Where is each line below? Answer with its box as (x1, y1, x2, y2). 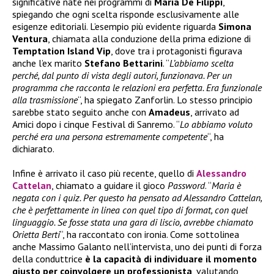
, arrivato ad (190, 106, 239, 119)
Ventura (12, 32, 48, 45)
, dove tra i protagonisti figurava (111, 45, 242, 57)
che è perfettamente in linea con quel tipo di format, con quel (12, 204, 248, 217)
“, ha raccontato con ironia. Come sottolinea (60, 228, 239, 241)
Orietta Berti (12, 228, 60, 241)
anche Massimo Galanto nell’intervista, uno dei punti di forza (12, 240, 262, 253)
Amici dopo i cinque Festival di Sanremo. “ (12, 118, 180, 131)
